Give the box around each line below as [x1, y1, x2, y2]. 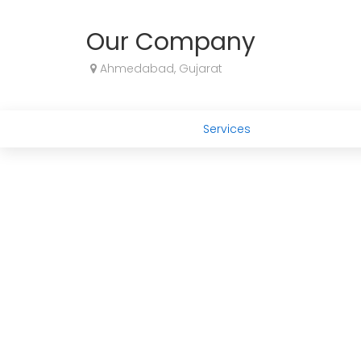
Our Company [86, 25, 255, 59]
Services [203, 121, 251, 137]
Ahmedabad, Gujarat [97, 60, 222, 77]
